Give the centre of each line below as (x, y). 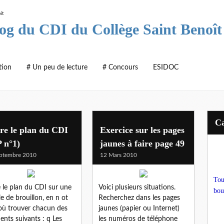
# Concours (120, 67)
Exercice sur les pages (142, 130)
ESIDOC (166, 67)
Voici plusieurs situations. (137, 187)
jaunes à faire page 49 (142, 143)
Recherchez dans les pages (139, 198)
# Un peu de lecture (57, 67)
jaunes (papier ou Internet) (139, 208)
